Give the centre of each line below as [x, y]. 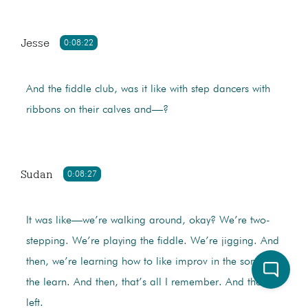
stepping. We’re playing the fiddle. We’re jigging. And [152, 242]
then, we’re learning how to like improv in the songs [146, 262]
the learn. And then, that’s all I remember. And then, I [151, 283]
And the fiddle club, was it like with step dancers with [148, 90]
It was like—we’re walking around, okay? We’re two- [148, 221]
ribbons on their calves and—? [97, 110]
